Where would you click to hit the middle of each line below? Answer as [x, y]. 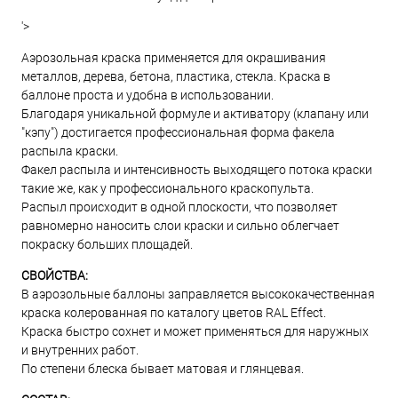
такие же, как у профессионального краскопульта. [167, 188]
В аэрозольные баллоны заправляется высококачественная [198, 294]
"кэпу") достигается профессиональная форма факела [178, 132]
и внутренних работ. [80, 350]
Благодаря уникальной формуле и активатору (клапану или [195, 114]
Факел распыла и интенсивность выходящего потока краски [197, 170]
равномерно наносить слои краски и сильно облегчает [180, 226]
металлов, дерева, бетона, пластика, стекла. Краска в [176, 76]
